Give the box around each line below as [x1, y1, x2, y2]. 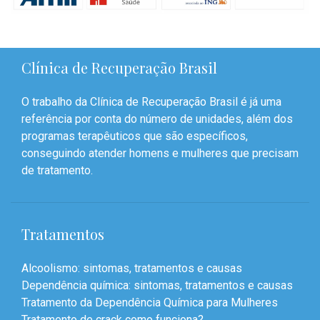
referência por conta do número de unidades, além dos [21, 112, 293, 126]
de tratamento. [21, 164, 93, 178]
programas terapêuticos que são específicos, [21, 129, 248, 144]
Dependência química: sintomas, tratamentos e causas [21, 279, 293, 293]
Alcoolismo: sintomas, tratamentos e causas [21, 261, 242, 276]
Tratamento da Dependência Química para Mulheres [21, 296, 278, 310]
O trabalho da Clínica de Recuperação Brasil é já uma [21, 95, 281, 109]
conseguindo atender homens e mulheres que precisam [21, 146, 299, 161]
